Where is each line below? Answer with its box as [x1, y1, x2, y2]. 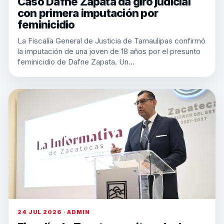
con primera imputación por [17, 6, 158, 19]
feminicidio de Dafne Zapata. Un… [17, 57, 134, 66]
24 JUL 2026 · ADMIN [17, 208, 90, 215]
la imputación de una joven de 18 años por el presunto [17, 46, 200, 56]
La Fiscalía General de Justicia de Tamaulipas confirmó [17, 36, 205, 45]
